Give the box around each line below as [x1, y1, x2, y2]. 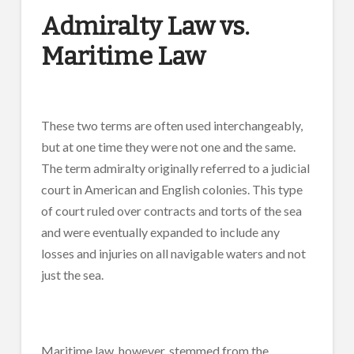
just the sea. [40, 266, 104, 282]
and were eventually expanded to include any [40, 224, 280, 239]
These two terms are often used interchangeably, [40, 117, 303, 133]
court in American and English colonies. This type [40, 181, 303, 197]
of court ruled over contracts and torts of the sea [40, 202, 302, 218]
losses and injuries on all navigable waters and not [40, 245, 306, 261]
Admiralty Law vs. [40, 11, 250, 42]
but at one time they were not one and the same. [40, 138, 296, 154]
